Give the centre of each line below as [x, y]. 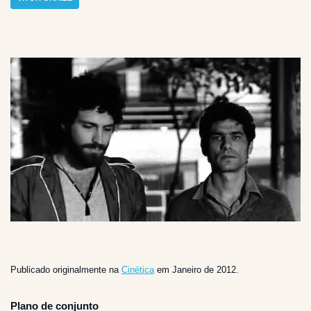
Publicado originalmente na [66, 269]
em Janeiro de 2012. [196, 269]
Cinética [138, 269]
